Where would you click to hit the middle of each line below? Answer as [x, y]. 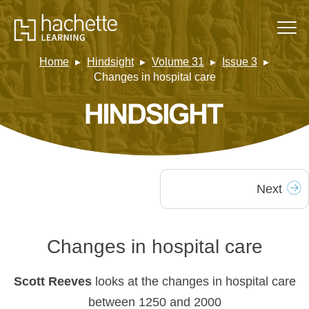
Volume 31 [178, 62]
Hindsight [110, 62]
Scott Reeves [54, 282]
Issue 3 [240, 62]
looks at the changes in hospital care [195, 282]
